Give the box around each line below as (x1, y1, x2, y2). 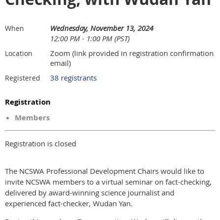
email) (50, 58, 71, 68)
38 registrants (50, 73, 97, 82)
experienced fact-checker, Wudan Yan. (5, 198, 135, 208)
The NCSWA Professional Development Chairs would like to (5, 166, 204, 176)
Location (5, 49, 32, 58)
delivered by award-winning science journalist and (5, 188, 174, 197)
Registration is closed (5, 138, 76, 148)
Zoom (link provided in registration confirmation (50, 48, 214, 58)
